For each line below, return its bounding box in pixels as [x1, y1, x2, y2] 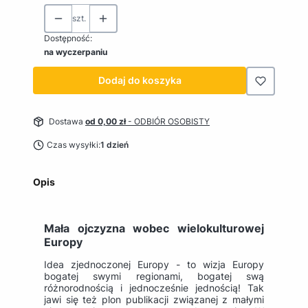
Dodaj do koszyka [98, 74, 181, 87]
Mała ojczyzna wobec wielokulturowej [44, 221, 264, 236]
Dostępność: [44, 33, 92, 44]
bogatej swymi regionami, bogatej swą [44, 270, 264, 283]
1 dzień [100, 140, 129, 151]
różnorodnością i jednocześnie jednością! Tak [44, 282, 264, 294]
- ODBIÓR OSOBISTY [128, 116, 210, 127]
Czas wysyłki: [46, 140, 100, 151]
